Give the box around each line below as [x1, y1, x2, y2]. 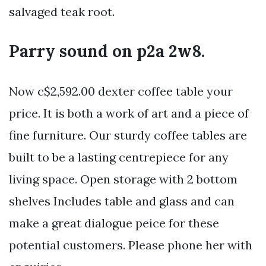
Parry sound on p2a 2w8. [9, 40, 205, 62]
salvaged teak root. [9, 4, 115, 20]
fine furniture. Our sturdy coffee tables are [9, 128, 247, 143]
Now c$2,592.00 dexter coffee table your [9, 84, 233, 99]
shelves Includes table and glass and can [9, 194, 235, 209]
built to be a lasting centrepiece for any [9, 150, 229, 165]
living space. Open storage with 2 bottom [9, 172, 237, 187]
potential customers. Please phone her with [9, 237, 252, 253]
